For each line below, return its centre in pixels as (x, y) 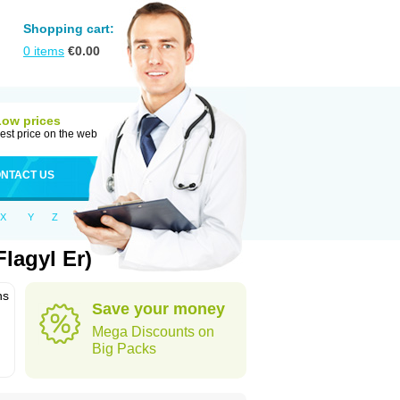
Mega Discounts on (153, 332)
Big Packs (124, 349)
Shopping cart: (69, 29)
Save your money (158, 309)
